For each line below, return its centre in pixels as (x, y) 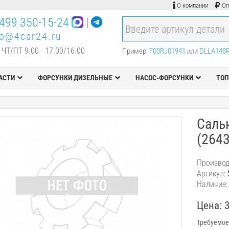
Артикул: (212, 174)
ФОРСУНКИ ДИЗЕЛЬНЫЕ (75, 78)
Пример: (136, 51)
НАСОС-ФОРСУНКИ (164, 78)
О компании (192, 5)
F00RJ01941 (167, 51)
